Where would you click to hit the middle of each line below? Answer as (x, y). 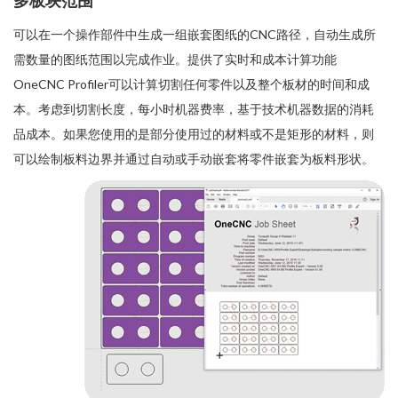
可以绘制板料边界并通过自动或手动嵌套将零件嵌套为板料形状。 (194, 159)
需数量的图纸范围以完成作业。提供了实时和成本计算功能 (175, 60)
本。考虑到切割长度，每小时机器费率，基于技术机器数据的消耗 (194, 109)
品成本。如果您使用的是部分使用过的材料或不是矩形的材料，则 (194, 134)
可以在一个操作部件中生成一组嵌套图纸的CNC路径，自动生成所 (195, 35)
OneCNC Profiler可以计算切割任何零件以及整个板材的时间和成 (191, 84)
